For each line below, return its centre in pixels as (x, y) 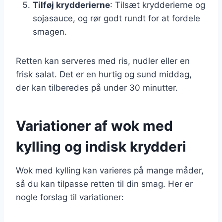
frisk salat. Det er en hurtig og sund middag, (104, 74)
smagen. (50, 31)
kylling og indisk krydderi (101, 146)
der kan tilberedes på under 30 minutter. (97, 87)
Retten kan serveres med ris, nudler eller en (103, 61)
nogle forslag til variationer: (70, 197)
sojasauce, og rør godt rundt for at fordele (116, 18)
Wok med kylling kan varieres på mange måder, (110, 170)
